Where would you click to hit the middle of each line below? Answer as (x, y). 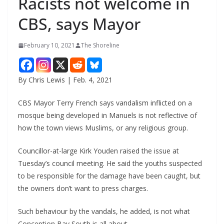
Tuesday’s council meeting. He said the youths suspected (110, 163)
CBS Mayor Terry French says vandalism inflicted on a (105, 103)
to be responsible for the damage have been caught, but (109, 176)
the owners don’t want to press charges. (83, 188)
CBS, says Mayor (79, 24)
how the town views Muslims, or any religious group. (103, 128)
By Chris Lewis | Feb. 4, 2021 (65, 80)
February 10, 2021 (49, 45)
